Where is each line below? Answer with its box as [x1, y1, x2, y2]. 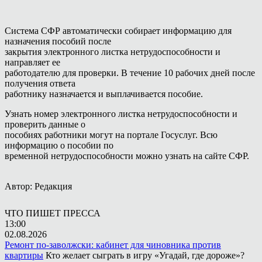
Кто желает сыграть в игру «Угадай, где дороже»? [46, 250, 244, 260]
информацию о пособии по [5, 140, 113, 150]
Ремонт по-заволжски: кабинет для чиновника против [5, 239, 221, 250]
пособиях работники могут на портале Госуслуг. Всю [5, 129, 218, 140]
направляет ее [5, 57, 60, 67]
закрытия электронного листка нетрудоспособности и [5, 46, 220, 57]
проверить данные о [5, 119, 85, 129]
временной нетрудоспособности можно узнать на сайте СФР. [5, 150, 249, 161]
